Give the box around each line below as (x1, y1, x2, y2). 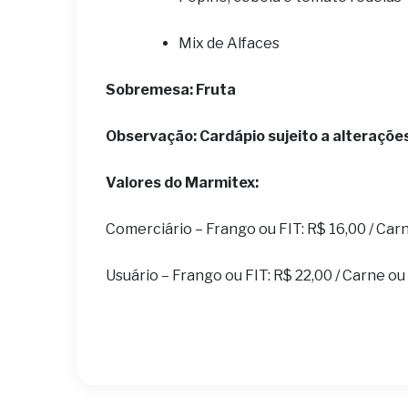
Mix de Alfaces (178, 35, 280, 52)
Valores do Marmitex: (106, 174, 259, 191)
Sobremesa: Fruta (106, 81, 236, 98)
